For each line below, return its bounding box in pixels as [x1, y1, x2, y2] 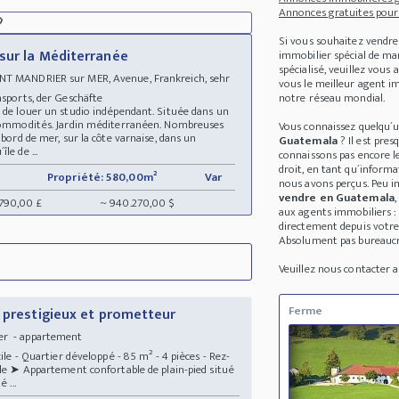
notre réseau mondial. [278, 88, 386, 109]
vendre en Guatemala [278, 188, 395, 208]
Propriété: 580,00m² [47, 167, 157, 187]
